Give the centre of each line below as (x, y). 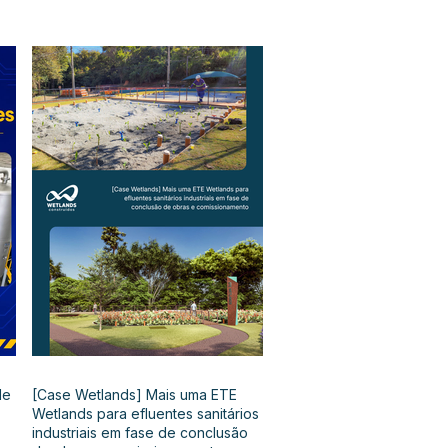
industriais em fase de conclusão (140, 432)
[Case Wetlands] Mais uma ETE (134, 394)
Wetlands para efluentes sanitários (145, 413)
